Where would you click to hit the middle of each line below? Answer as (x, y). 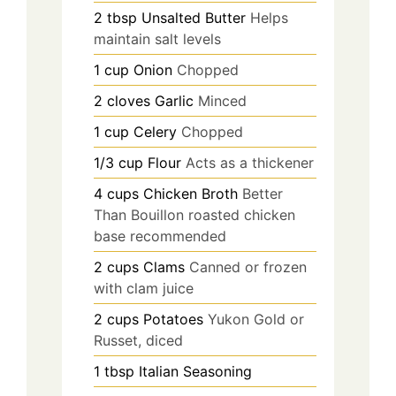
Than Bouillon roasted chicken (194, 214)
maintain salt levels (157, 38)
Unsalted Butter (194, 17)
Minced (222, 100)
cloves (129, 100)
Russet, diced (138, 340)
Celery (155, 131)
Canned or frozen (248, 267)
